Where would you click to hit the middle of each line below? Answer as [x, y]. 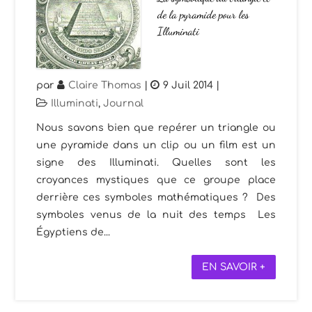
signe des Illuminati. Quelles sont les [156, 162]
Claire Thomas [105, 85]
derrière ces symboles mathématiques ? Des [156, 197]
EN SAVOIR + [233, 267]
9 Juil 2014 [188, 85]
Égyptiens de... [73, 232]
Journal [124, 103]
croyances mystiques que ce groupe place [156, 180]
